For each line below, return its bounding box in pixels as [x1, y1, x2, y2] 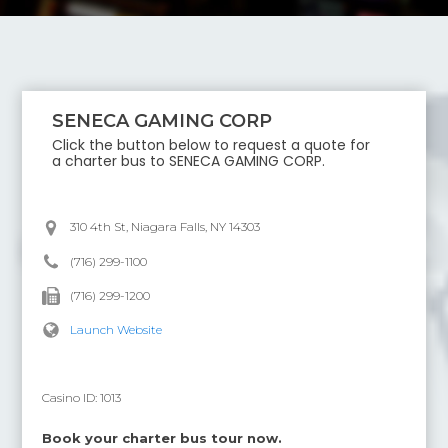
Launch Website [70, 322, 163, 337]
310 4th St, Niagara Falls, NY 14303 [70, 219, 261, 234]
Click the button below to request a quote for [52, 135, 371, 155]
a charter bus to [52, 151, 170, 171]
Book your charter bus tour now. [42, 430, 283, 446]
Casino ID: [42, 390, 101, 405]
